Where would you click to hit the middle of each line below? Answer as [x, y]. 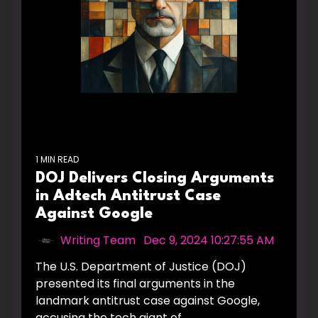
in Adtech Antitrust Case [128, 197]
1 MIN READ [57, 160]
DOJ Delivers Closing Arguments [155, 179]
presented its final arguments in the [135, 284]
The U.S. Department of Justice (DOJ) [141, 267]
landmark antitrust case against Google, [148, 301]
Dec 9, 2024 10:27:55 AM [209, 241]
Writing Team [98, 241]
